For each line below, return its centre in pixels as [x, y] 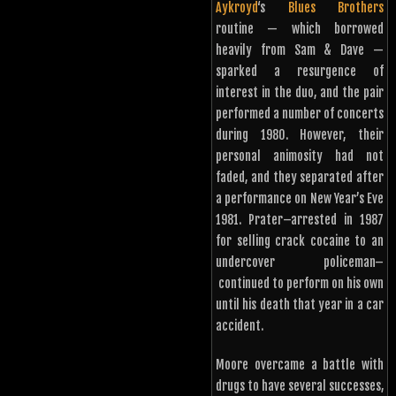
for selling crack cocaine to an [300, 240]
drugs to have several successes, [300, 385]
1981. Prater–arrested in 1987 [300, 219]
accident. [240, 325]
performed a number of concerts [300, 113]
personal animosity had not [300, 156]
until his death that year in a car [300, 304]
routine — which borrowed [300, 28]
